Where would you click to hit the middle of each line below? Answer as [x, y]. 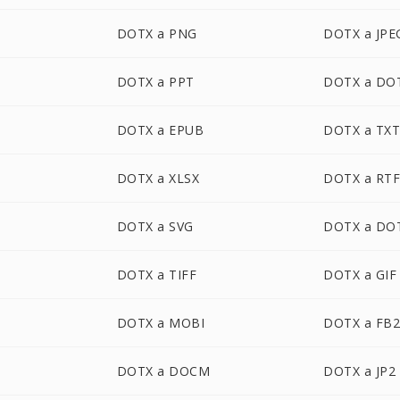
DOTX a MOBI [161, 323]
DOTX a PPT [155, 82]
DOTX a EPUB [160, 130]
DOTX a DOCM [163, 371]
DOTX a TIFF [157, 275]
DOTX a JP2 [360, 371]
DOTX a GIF [360, 275]
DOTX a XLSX [158, 178]
